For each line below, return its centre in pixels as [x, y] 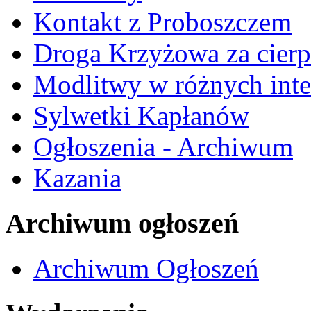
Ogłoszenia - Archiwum [163, 147]
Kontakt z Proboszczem [162, 22]
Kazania [77, 178]
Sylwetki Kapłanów [141, 116]
